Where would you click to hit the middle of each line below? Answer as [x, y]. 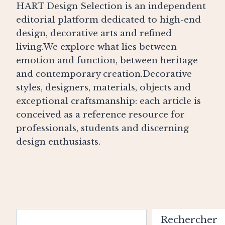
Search [31, 215]
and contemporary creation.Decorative [104, 74]
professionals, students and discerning [102, 129]
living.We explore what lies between [96, 47]
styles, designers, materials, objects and [103, 88]
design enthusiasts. [58, 142]
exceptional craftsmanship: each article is [108, 101]
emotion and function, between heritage [107, 61]
